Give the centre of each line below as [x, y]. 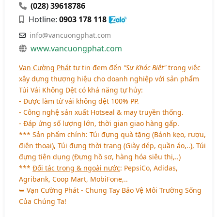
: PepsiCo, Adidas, [149, 168]
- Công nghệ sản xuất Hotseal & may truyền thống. [101, 112]
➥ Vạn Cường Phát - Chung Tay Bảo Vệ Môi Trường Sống [110, 190]
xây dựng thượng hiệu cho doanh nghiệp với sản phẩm [109, 78]
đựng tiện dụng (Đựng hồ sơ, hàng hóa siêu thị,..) [100, 156]
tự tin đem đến [98, 67]
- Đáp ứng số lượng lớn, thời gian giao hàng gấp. [99, 123]
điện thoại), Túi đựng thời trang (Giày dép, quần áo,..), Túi [113, 145]
